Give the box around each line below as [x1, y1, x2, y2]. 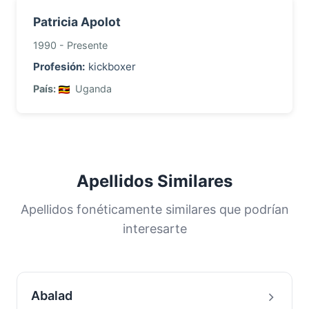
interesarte [122, 221, 187, 236]
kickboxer [86, 60, 136, 73]
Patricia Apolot [33, 14, 121, 29]
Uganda [72, 83, 112, 94]
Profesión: [33, 60, 86, 73]
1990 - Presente [33, 39, 108, 51]
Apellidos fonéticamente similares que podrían [20, 202, 289, 217]
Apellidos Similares [77, 171, 232, 191]
